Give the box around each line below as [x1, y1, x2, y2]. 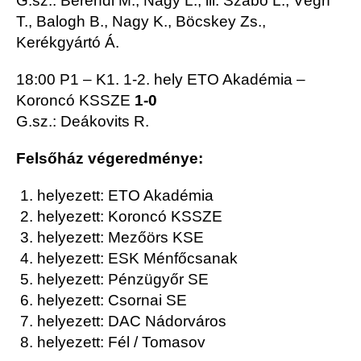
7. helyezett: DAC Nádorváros [16, 313, 226, 330]
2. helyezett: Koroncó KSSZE [16, 208, 222, 226]
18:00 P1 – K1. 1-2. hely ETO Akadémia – [16, 71, 305, 89]
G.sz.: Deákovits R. [16, 113, 149, 131]
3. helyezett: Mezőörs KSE [16, 229, 204, 247]
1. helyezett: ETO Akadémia [16, 187, 214, 205]
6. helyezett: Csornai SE [16, 292, 187, 309]
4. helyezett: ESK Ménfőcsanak [16, 250, 238, 268]
